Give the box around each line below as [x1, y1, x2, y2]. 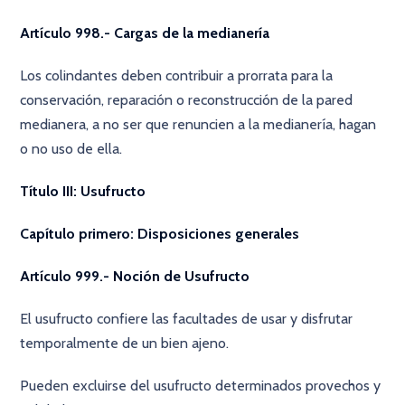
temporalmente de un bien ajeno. [20, 334, 230, 352]
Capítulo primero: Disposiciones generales [20, 225, 300, 242]
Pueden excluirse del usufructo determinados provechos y [20, 377, 381, 394]
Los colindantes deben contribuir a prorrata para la [20, 67, 334, 84]
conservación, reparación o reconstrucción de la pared [20, 91, 353, 108]
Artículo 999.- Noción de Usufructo [20, 268, 250, 285]
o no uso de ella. [20, 140, 123, 157]
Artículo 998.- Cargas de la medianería [20, 24, 270, 42]
